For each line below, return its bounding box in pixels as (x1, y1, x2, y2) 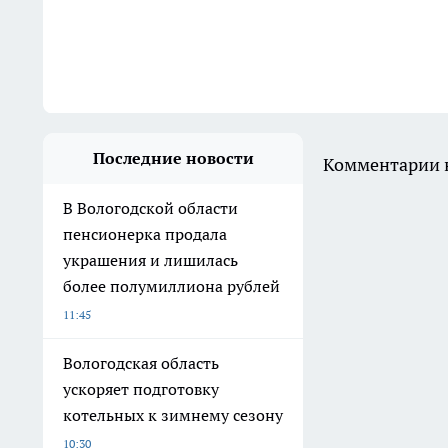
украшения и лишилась (63, 250, 238, 271)
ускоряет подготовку (63, 379, 219, 400)
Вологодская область (63, 353, 219, 374)
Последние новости (92, 148, 254, 169)
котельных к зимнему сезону (63, 405, 283, 426)
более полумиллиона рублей (63, 276, 280, 297)
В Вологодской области (63, 198, 238, 219)
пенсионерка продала (63, 224, 227, 245)
